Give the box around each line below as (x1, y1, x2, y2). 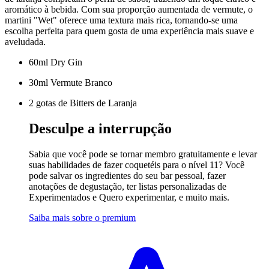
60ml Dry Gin (29, 57, 82, 68)
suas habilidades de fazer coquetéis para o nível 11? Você (29, 160, 244, 170)
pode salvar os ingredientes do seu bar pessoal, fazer (29, 171, 226, 181)
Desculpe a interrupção (29, 121, 172, 137)
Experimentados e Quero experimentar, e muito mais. (29, 192, 229, 202)
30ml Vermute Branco (29, 77, 112, 88)
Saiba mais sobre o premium (29, 213, 136, 223)
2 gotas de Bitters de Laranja (29, 98, 137, 109)
